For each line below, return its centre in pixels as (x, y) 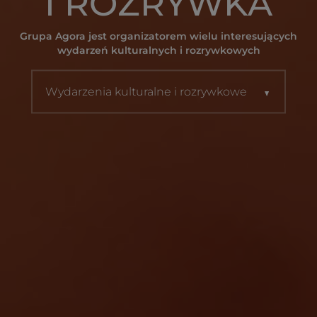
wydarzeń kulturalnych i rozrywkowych (158, 50)
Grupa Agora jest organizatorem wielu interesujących (158, 36)
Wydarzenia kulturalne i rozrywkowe (148, 91)
